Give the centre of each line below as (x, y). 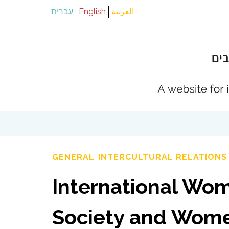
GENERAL (73, 157)
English (92, 11)
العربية (123, 11)
